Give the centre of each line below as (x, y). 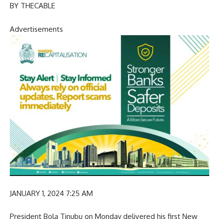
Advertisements (36, 29)
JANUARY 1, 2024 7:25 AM (51, 193)
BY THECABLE (33, 6)
